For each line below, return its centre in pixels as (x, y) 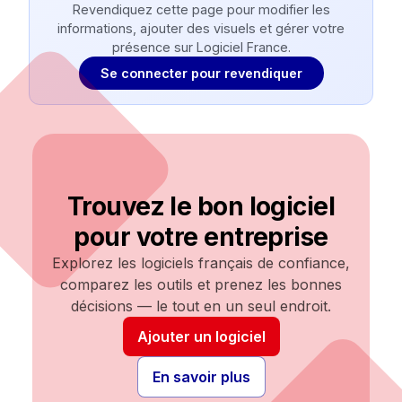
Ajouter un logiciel (201, 336)
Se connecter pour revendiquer (201, 73)
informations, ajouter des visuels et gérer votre (201, 28)
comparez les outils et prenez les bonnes (201, 284)
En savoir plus (201, 377)
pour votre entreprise (201, 237)
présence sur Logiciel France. (201, 47)
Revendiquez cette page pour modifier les (201, 9)
